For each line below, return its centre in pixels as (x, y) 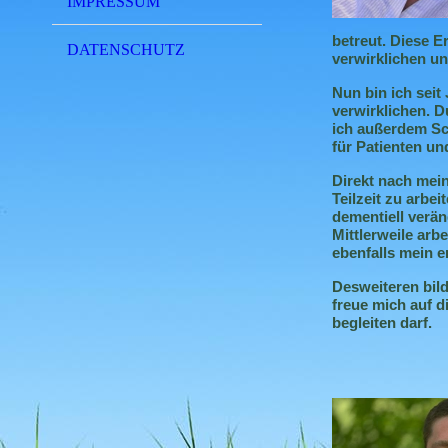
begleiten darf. (382, 322)
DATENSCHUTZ (126, 49)
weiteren (389, 286)
